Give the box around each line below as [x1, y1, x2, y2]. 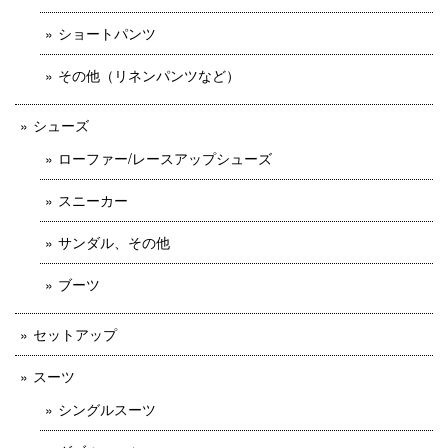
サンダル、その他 [58, 231, 170, 252]
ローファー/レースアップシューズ [58, 147, 272, 168]
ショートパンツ [58, 22, 156, 43]
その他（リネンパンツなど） [58, 64, 240, 85]
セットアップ [33, 323, 117, 344]
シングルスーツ [58, 398, 156, 419]
